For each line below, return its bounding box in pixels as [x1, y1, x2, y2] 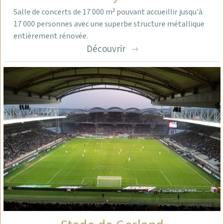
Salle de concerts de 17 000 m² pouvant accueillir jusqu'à [13, 6, 202, 17]
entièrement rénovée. [13, 30, 88, 41]
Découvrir [86, 42, 125, 55]
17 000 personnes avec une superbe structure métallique [13, 18, 204, 29]
